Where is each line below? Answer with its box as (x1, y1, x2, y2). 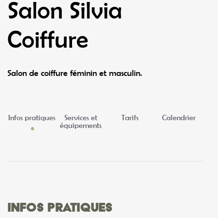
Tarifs (121, 112, 139, 122)
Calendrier (162, 112, 196, 122)
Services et (64, 112, 98, 122)
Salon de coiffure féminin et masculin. (7, 68, 142, 78)
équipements (60, 120, 102, 129)
